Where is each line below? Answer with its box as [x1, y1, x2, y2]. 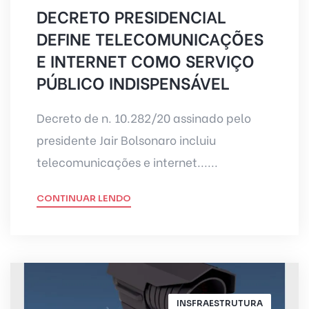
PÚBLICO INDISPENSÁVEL [36, 69, 230, 94]
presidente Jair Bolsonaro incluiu [36, 130, 216, 148]
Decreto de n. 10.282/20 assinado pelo [36, 108, 251, 126]
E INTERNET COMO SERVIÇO [36, 47, 255, 72]
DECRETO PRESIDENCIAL [36, 3, 226, 28]
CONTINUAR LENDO [36, 192, 131, 204]
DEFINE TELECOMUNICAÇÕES [36, 25, 263, 50]
